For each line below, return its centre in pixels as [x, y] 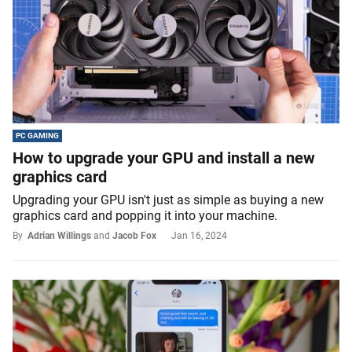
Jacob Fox [134, 235]
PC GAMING [37, 135]
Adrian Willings [59, 235]
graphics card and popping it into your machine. [145, 215]
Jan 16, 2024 [199, 235]
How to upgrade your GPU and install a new [164, 158]
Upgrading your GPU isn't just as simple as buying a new [168, 200]
